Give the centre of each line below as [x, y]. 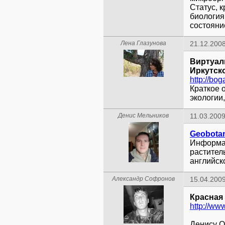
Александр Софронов [143, 179]
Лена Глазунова [143, 43]
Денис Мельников [143, 116]
